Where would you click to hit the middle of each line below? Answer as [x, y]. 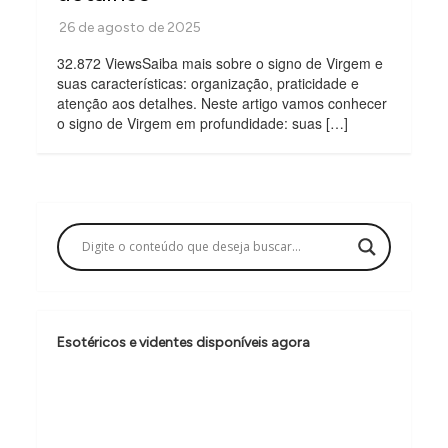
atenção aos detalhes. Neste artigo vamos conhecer [222, 102]
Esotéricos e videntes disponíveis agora [184, 342]
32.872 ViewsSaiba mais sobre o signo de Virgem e [220, 62]
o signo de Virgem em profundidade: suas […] [203, 122]
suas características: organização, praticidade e [208, 82]
